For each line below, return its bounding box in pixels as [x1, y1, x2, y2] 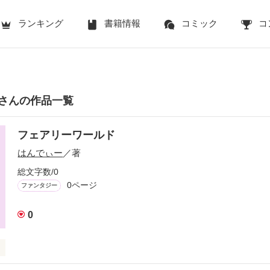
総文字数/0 [17, 166, 59, 177]
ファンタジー [21, 181, 58, 189]
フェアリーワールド [17, 128, 116, 141]
